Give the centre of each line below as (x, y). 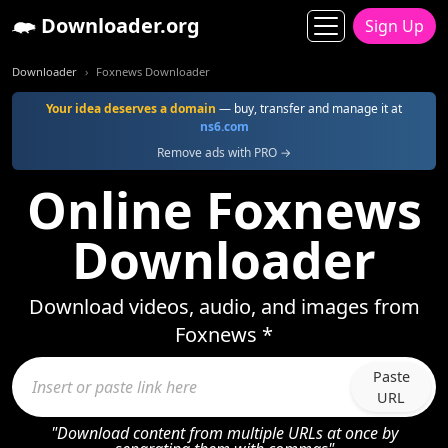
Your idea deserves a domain (131, 108)
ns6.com (224, 126)
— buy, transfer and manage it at (309, 108)
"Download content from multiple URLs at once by (224, 433)
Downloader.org (118, 25)
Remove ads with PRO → (224, 152)
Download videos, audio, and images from (224, 306)
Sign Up (394, 26)
